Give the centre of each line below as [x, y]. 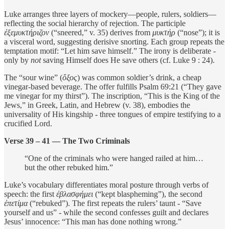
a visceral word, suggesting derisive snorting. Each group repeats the [114, 41]
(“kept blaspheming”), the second [148, 194]
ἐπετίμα [16, 203]
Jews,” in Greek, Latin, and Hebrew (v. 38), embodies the [97, 105]
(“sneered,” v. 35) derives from [101, 32]
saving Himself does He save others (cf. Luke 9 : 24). [128, 60]
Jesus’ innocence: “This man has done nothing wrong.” [93, 221]
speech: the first [30, 194]
